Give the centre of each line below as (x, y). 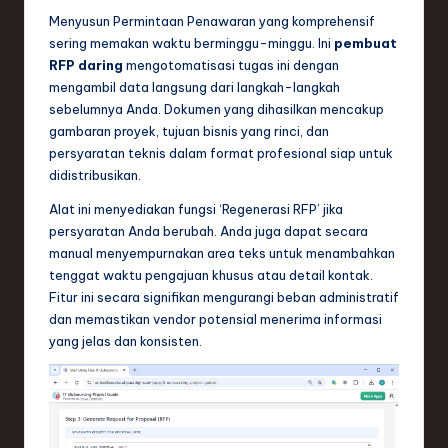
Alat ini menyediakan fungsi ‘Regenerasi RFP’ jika (196, 209)
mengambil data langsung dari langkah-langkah (194, 87)
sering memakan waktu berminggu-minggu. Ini (191, 43)
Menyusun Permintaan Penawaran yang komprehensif (212, 21)
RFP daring (86, 65)
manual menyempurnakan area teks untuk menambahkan (222, 253)
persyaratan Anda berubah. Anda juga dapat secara (208, 231)
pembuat (365, 43)
